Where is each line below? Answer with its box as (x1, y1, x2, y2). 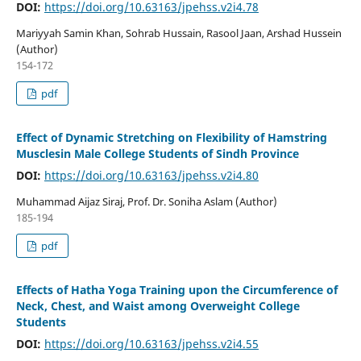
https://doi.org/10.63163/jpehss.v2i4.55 (44, 335, 259, 351)
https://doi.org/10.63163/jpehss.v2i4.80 (44, 167, 259, 183)
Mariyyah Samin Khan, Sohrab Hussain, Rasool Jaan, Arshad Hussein (15, 25, 342, 40)
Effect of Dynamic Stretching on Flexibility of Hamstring (15, 129, 327, 145)
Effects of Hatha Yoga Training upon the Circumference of (15, 281, 338, 297)
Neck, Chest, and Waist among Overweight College (15, 297, 300, 313)
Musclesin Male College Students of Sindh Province (15, 145, 299, 161)
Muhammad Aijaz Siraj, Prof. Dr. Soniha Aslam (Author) (15, 193, 277, 209)
